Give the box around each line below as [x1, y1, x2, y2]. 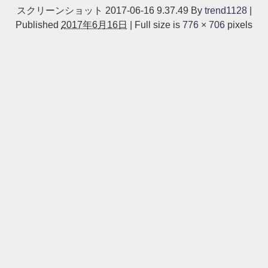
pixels [225, 20, 252, 29]
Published [16, 20, 59, 29]
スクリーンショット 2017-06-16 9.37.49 [16, 5, 188, 15]
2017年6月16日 [61, 20, 127, 29]
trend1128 [204, 5, 247, 15]
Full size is [132, 20, 182, 29]
